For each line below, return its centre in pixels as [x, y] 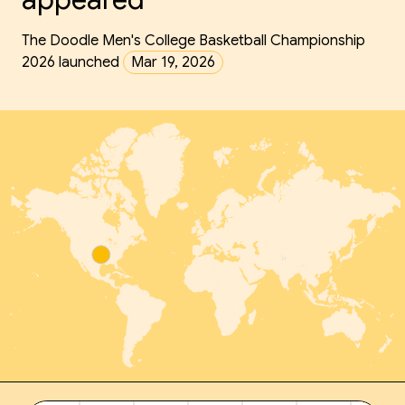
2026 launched [72, 62]
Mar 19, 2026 [173, 62]
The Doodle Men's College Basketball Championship [193, 41]
